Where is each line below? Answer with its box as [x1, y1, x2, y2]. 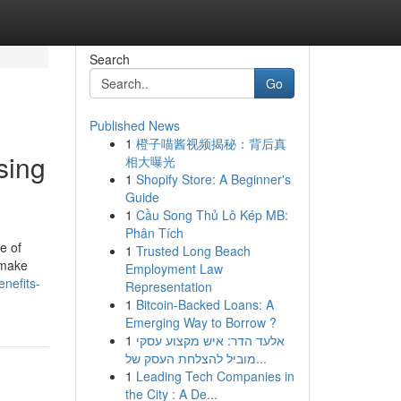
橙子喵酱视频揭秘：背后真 [135, 134, 286, 152]
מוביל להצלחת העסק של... [255, 349, 267, 367]
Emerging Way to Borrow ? [124, 313, 277, 331]
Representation [124, 277, 212, 295]
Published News [89, 116, 180, 134]
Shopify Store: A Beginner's [135, 170, 291, 188]
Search [89, 50, 130, 68]
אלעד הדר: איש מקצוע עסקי [135, 331, 285, 349]
